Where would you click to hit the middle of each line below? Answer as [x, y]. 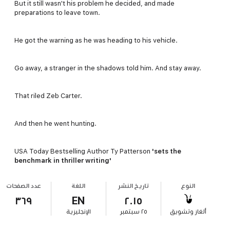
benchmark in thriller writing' [63, 160]
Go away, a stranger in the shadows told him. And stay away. [108, 68]
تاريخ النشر [133, 186]
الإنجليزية [78, 211]
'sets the [167, 151]
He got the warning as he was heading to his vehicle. [96, 40]
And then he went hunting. [55, 123]
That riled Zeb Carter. [48, 95]
